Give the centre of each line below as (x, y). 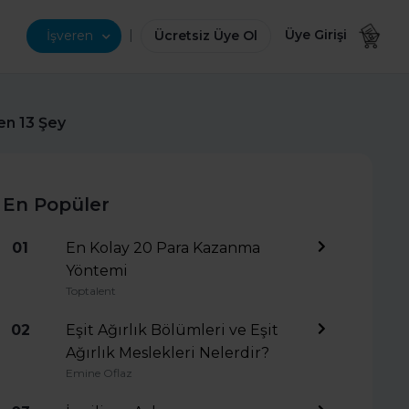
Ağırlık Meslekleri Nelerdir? (167, 353)
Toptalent (90, 291)
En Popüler (56, 204)
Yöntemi (96, 271)
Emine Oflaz (99, 373)
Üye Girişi (316, 35)
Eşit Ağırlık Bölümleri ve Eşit (172, 330)
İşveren (70, 36)
